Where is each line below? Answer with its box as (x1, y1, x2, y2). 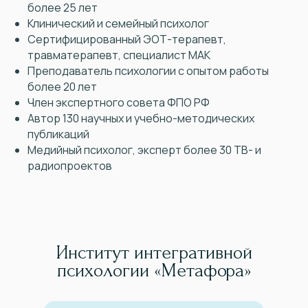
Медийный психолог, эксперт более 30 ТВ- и (27, 142, 261, 158)
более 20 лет (27, 79, 97, 95)
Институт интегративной (56, 242, 252, 264)
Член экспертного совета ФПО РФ (27, 95, 210, 111)
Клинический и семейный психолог (27, 16, 209, 32)
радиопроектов (27, 158, 112, 174)
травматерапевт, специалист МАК (27, 47, 210, 63)
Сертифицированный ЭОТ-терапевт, (27, 32, 226, 47)
